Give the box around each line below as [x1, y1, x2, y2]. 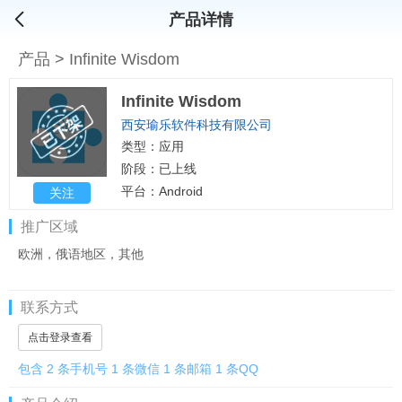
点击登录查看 [28, 331, 92, 344]
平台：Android [121, 184, 203, 198]
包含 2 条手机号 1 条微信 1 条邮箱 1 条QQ [18, 362, 258, 376]
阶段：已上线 [121, 162, 197, 176]
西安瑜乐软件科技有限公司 [121, 118, 272, 132]
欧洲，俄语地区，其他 [18, 247, 144, 261]
